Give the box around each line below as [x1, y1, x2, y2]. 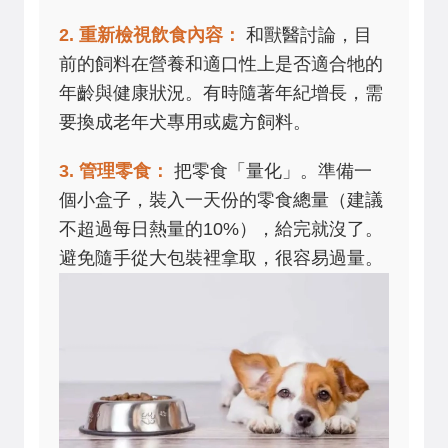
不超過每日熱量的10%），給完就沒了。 [59, 219, 383, 240]
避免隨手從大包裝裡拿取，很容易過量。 [59, 248, 383, 269]
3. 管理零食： [59, 161, 169, 182]
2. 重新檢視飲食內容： [59, 25, 241, 46]
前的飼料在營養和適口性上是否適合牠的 [59, 54, 383, 75]
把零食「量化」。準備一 [169, 161, 372, 182]
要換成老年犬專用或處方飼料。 [59, 112, 311, 133]
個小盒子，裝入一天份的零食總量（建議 [59, 190, 383, 211]
